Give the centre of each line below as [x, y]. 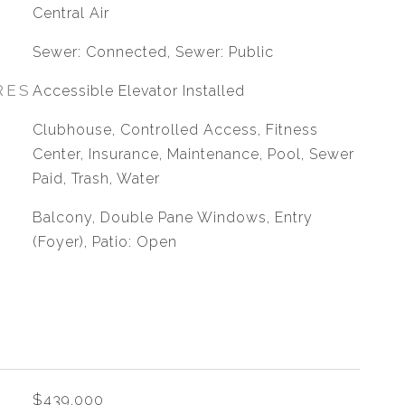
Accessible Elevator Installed [138, 91]
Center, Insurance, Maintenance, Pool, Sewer [193, 154]
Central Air [71, 13]
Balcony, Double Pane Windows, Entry [172, 217]
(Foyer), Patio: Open [104, 242]
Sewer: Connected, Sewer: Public [153, 52]
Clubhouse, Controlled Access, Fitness [175, 130]
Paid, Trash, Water [96, 179]
